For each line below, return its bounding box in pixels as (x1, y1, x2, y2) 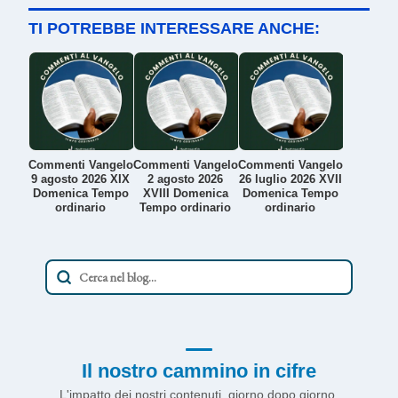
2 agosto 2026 (147, 171, 224, 186)
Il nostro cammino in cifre (82, 359, 316, 382)
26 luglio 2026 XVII (238, 171, 342, 186)
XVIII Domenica (142, 186, 228, 200)
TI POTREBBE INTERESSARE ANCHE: (28, 19, 320, 37)
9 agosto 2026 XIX (31, 171, 131, 186)
